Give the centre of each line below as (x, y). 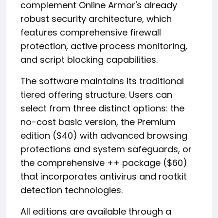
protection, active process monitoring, (104, 46)
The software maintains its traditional (102, 81)
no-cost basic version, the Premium (98, 122)
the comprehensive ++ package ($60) (104, 163)
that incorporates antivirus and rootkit (104, 177)
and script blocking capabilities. (89, 60)
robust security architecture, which (96, 19)
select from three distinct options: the (102, 109)
